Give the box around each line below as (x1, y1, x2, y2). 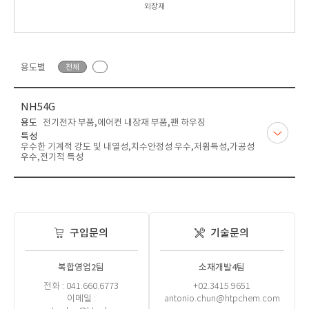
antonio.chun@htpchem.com (163, 294, 280, 304)
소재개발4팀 (199, 262, 246, 273)
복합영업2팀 (58, 262, 105, 273)
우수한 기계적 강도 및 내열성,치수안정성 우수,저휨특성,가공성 (21, 142, 255, 152)
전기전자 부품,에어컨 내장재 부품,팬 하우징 (43, 118, 206, 128)
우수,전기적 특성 (21, 152, 83, 163)
